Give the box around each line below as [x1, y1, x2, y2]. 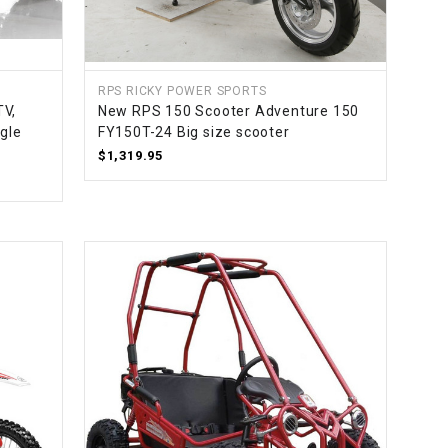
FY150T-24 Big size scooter [97, 124, 290, 141]
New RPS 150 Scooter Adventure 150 [97, 103, 360, 120]
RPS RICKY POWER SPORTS [97, 84, 267, 99]
